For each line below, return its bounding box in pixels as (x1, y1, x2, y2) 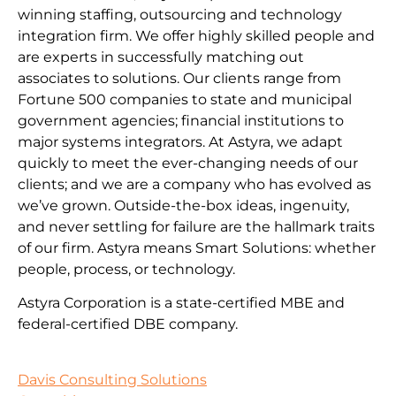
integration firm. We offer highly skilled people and (18, 27, 375, 44)
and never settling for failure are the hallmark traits (18, 217, 375, 235)
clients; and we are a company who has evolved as (18, 175, 371, 193)
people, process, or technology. (18, 260, 235, 278)
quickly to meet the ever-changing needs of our (18, 154, 358, 171)
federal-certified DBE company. (18, 316, 238, 333)
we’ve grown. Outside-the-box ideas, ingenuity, (18, 196, 349, 214)
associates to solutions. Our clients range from (18, 69, 341, 87)
